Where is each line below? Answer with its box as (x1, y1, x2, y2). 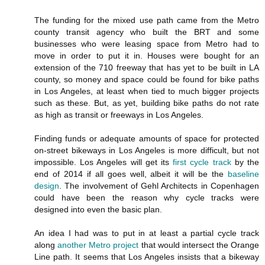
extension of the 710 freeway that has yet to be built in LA (34, 62, 259, 72)
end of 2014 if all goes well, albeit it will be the (34, 169, 228, 179)
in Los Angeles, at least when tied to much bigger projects (34, 86, 259, 96)
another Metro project (57, 240, 139, 250)
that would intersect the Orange (138, 240, 259, 250)
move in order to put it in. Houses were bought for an (34, 50, 259, 60)
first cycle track (173, 157, 231, 167)
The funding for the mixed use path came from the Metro (34, 15, 259, 25)
